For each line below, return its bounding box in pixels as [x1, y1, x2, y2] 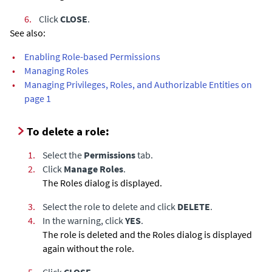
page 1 [24, 92, 51, 104]
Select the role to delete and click [42, 200, 177, 212]
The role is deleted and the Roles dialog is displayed [42, 228, 252, 240]
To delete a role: [27, 123, 109, 138]
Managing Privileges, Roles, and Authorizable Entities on [24, 78, 252, 90]
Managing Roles [24, 64, 89, 76]
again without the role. [42, 242, 134, 254]
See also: [10, 26, 46, 39]
